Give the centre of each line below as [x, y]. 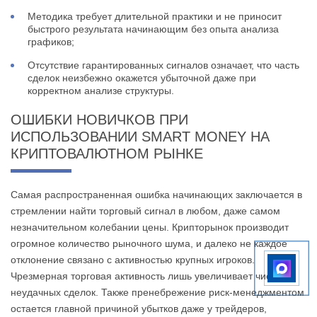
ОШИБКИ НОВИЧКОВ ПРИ [99, 120]
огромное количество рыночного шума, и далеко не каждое [149, 244]
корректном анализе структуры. [101, 91]
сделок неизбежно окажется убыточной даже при [142, 78]
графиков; [51, 42]
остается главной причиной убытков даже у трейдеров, [139, 309]
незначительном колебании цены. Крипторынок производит [150, 227]
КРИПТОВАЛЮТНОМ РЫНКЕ [107, 154]
